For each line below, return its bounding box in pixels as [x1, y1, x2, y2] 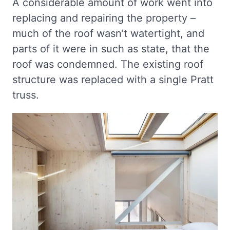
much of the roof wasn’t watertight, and [12, 27, 204, 40]
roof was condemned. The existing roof [12, 57, 203, 70]
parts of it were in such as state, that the [12, 42, 209, 55]
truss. [12, 88, 39, 101]
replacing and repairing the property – [12, 11, 196, 24]
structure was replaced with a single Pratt [12, 73, 214, 86]
